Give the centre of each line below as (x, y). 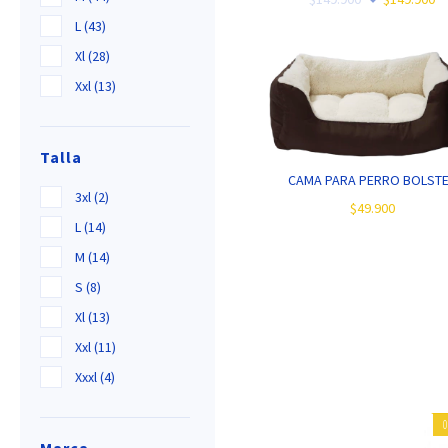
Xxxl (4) (95, 377)
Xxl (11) (95, 347)
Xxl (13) (95, 86)
